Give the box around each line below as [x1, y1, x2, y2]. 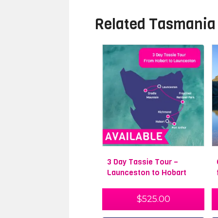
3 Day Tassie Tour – [107, 157, 178, 167]
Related [95, 14, 149, 34]
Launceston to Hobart [107, 167, 186, 178]
